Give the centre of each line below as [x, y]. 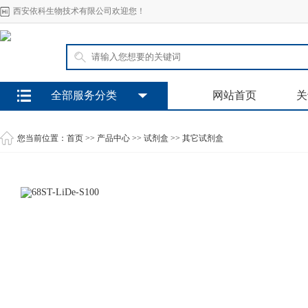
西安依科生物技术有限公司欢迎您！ [79, 11]
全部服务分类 [84, 95]
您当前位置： [42, 138]
